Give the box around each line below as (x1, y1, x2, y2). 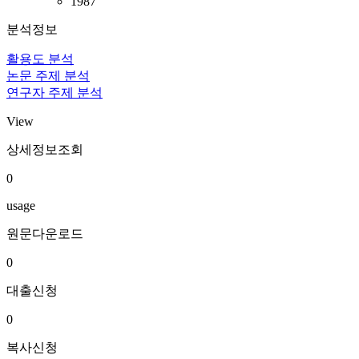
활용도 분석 (6, 52, 74, 66)
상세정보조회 (6, 143, 83, 156)
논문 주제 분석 (6, 69, 90, 83)
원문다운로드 (6, 227, 83, 240)
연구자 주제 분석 (6, 86, 103, 99)
